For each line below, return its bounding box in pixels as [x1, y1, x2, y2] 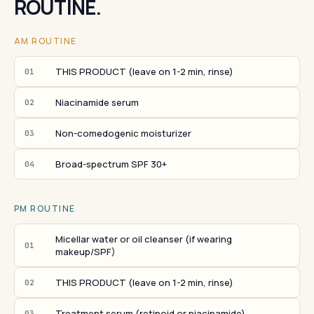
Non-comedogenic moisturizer [55, 127, 191, 139]
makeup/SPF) [55, 245, 116, 258]
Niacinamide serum [55, 96, 139, 109]
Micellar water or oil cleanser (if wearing [55, 233, 232, 245]
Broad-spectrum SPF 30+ [55, 158, 167, 170]
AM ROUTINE [14, 35, 77, 47]
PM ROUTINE [14, 203, 76, 214]
